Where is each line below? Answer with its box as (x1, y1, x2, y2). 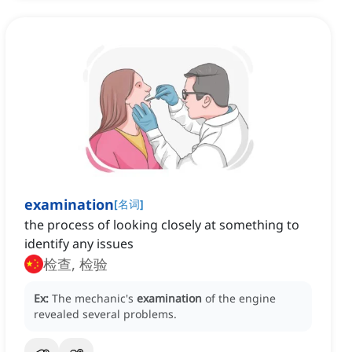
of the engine (205, 291, 276, 306)
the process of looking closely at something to (24, 216, 299, 234)
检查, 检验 (43, 255, 108, 274)
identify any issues (24, 235, 134, 253)
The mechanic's (52, 291, 137, 306)
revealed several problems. (34, 306, 177, 322)
